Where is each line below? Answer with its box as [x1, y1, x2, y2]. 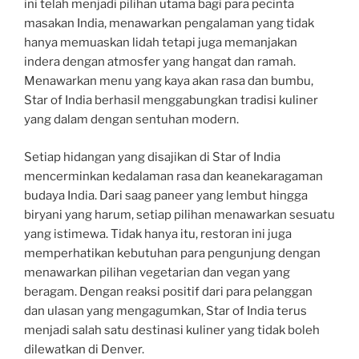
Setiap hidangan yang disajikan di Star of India [24, 149, 280, 164]
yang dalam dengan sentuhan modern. [24, 112, 239, 127]
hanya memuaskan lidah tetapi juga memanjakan [24, 35, 297, 50]
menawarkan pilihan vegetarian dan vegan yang [24, 264, 290, 280]
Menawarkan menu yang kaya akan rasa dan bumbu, [24, 74, 313, 89]
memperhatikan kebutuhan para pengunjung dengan [24, 245, 321, 260]
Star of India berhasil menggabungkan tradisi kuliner [24, 93, 318, 108]
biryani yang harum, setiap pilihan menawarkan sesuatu [24, 207, 335, 222]
